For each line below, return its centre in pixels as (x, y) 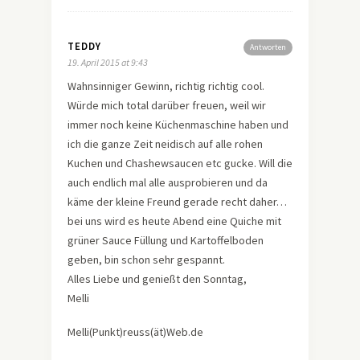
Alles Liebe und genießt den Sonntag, (157, 278)
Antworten (268, 47)
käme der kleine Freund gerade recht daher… (177, 201)
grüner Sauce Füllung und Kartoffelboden (166, 240)
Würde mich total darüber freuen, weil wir (167, 105)
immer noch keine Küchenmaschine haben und (178, 124)
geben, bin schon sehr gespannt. (146, 259)
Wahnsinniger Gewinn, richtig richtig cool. (166, 86)
